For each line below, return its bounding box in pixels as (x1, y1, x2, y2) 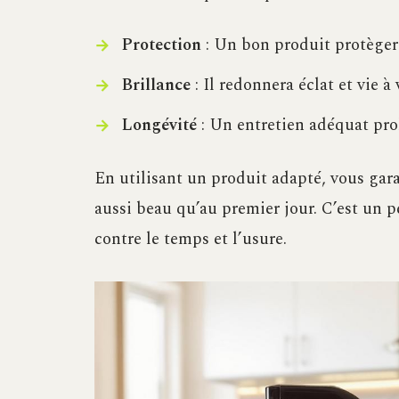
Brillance (120, 72, 191, 99)
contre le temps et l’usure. (94, 226, 287, 253)
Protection (120, 32, 201, 59)
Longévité (120, 112, 197, 139)
